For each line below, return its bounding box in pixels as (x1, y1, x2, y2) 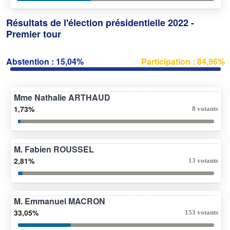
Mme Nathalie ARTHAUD (14, 91, 110, 103)
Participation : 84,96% (141, 55, 225, 67)
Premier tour (6, 27, 61, 41)
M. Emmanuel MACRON (14, 195, 105, 207)
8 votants (192, 104, 218, 112)
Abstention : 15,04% (6, 55, 84, 67)
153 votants (185, 208, 218, 216)
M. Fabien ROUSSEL (14, 143, 94, 155)
